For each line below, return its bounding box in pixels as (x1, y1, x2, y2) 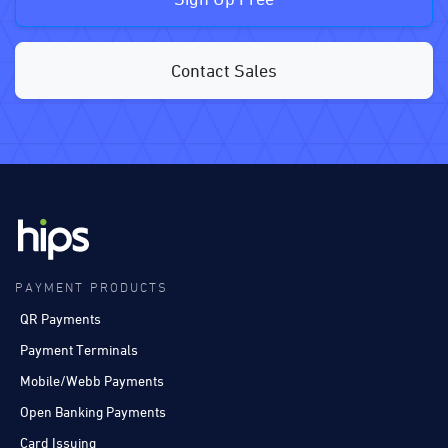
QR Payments (20, 309, 101, 327)
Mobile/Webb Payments (20, 371, 164, 389)
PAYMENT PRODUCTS (15, 281, 169, 295)
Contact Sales (171, 60, 277, 82)
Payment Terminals (20, 340, 138, 358)
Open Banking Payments (20, 402, 166, 420)
